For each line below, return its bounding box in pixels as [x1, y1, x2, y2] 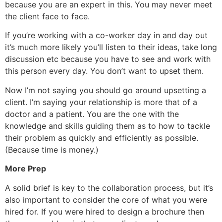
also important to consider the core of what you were [5, 194, 207, 205]
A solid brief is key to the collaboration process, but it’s [5, 182, 213, 193]
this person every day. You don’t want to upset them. [5, 66, 204, 76]
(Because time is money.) [5, 144, 99, 155]
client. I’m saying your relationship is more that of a [5, 97, 197, 107]
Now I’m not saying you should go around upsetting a [5, 85, 206, 95]
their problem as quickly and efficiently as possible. [5, 132, 198, 143]
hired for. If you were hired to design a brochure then [5, 206, 204, 217]
